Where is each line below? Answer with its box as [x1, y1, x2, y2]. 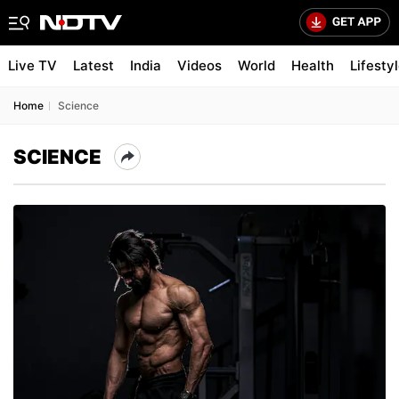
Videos [177, 57, 222, 74]
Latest [73, 57, 114, 74]
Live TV [8, 57, 57, 74]
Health [291, 57, 334, 74]
